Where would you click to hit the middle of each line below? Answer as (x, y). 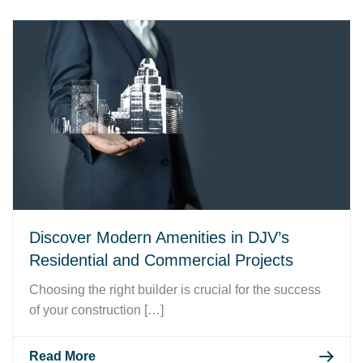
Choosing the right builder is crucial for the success (175, 289)
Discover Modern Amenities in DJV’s (159, 237)
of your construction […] (96, 310)
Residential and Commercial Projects (161, 260)
